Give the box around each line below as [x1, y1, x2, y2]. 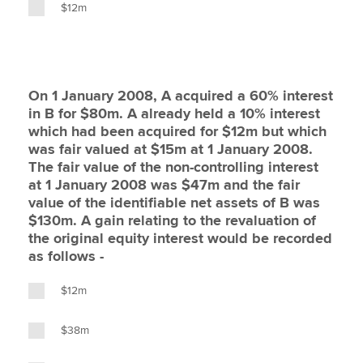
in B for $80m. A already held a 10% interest [28, 105, 320, 122]
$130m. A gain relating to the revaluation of [28, 211, 316, 229]
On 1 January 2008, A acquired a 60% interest [28, 87, 333, 105]
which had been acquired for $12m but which [28, 122, 327, 140]
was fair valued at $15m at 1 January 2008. [28, 140, 313, 158]
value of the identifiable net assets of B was [28, 194, 320, 211]
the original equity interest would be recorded [28, 229, 332, 247]
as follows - [28, 247, 104, 265]
